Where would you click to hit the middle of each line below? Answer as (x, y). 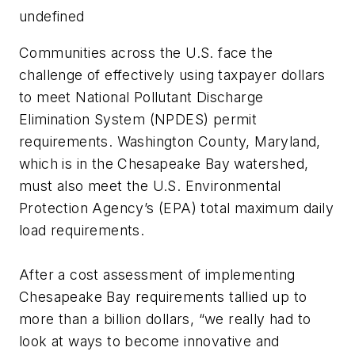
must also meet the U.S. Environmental (150, 185)
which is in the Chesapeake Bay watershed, (164, 163)
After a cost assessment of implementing (157, 274)
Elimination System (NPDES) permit (138, 119)
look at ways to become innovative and (149, 341)
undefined (52, 17)
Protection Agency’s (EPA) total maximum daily (176, 208)
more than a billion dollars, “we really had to (165, 319)
